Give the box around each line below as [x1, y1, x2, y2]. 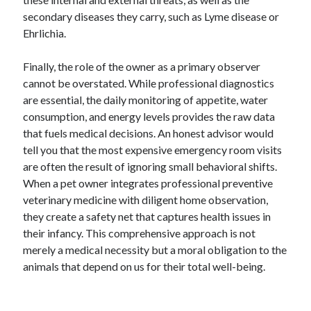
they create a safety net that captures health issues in [23, 210, 271, 223]
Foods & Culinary [24, 69, 88, 80]
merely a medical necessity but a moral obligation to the [23, 243, 287, 256]
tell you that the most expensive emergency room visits [23, 143, 283, 156]
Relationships [24, 252, 74, 263]
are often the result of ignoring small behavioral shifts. [23, 160, 278, 173]
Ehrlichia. [23, 26, 67, 40]
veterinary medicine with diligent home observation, [23, 193, 269, 206]
